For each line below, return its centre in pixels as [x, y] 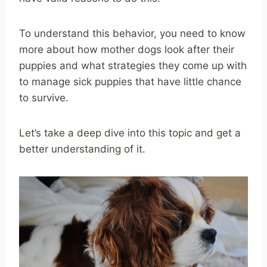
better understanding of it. [82, 149]
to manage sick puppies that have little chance [130, 81]
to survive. [44, 97]
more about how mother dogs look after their [127, 49]
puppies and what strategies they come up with [133, 65]
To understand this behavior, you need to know [132, 33]
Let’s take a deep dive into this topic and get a [130, 133]
